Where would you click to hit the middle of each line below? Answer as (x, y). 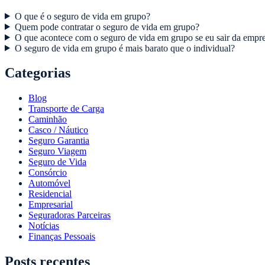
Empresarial (51, 205)
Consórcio (48, 173)
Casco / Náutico (58, 130)
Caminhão (48, 119)
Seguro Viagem (57, 151)
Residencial (50, 194)
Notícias (44, 226)
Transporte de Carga (66, 109)
